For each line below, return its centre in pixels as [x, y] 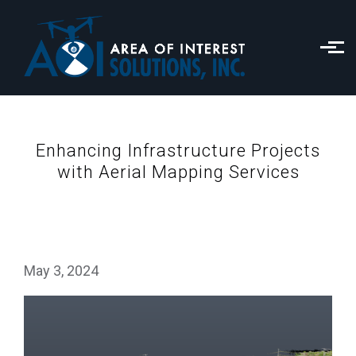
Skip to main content [76, 15]
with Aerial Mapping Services [178, 172]
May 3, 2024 [61, 271]
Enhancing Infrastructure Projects [178, 151]
